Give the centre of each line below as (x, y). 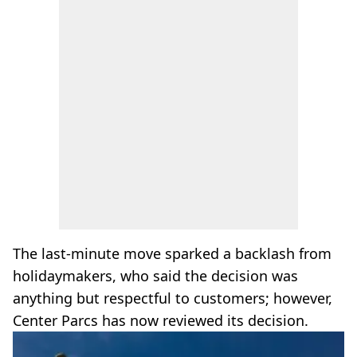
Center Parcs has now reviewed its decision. (161, 320)
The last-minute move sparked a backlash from (172, 253)
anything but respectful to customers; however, (173, 298)
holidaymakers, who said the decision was (155, 276)
